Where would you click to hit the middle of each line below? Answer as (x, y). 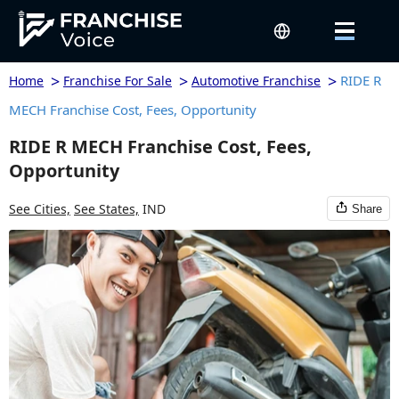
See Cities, (40, 208)
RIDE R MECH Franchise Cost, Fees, (160, 147)
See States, (106, 208)
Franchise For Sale (118, 81)
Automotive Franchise (256, 81)
